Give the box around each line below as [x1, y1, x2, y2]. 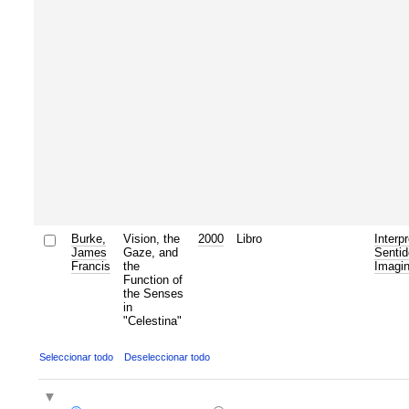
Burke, [70, 231, 106, 246]
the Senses [122, 286, 184, 300]
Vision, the [122, 231, 180, 246]
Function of [122, 272, 183, 287]
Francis [70, 258, 110, 273]
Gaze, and [122, 245, 178, 259]
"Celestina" [122, 313, 182, 328]
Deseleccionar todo [123, 351, 210, 362]
